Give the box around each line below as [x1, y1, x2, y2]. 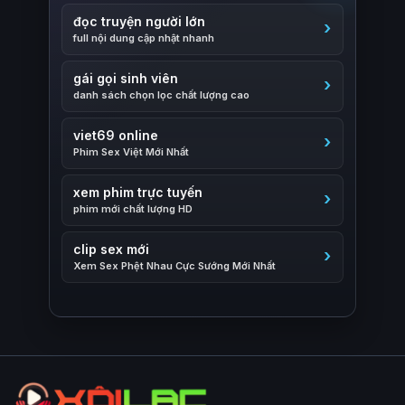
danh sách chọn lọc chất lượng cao [73, 88, 250, 101]
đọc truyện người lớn [73, 13, 205, 29]
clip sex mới [73, 240, 149, 257]
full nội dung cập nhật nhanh [73, 31, 214, 44]
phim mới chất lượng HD [73, 202, 193, 215]
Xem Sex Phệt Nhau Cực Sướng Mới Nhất [73, 259, 276, 272]
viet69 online [73, 127, 158, 143]
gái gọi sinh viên [73, 70, 178, 86]
